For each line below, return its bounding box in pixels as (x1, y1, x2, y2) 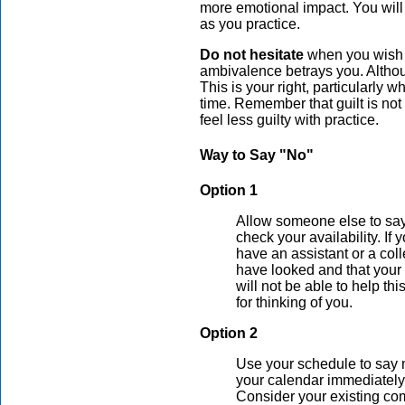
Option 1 (200, 183, 258, 199)
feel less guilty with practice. (200, 111, 379, 127)
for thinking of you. (236, 295, 353, 311)
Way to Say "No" (200, 146, 314, 163)
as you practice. (200, 15, 300, 32)
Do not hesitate (200, 46, 304, 62)
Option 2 (200, 325, 258, 342)
